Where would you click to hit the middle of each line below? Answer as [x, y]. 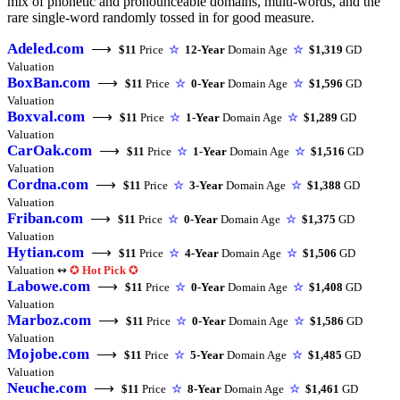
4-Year [202, 254]
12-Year [205, 50]
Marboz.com [49, 321]
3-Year [206, 186]
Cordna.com [48, 185]
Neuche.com [47, 388]
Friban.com [45, 219]
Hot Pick [104, 271]
